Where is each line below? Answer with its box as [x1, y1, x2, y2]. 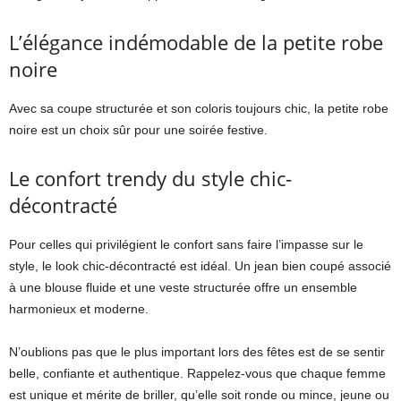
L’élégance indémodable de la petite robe [9, 28, 383, 55]
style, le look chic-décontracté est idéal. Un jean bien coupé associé [9, 258, 391, 273]
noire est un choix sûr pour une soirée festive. [9, 122, 268, 137]
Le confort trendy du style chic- [9, 164, 292, 192]
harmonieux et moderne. [9, 301, 149, 316]
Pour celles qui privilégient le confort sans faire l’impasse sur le [9, 236, 363, 252]
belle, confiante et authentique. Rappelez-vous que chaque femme [9, 365, 386, 380]
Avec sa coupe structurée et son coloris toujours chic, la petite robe [9, 100, 388, 115]
